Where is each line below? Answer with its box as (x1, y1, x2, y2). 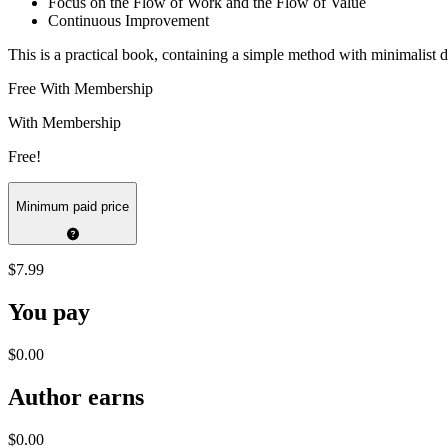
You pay (8, 299, 90, 326)
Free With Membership (8, 80, 153, 98)
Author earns (8, 383, 144, 410)
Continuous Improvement (48, 12, 209, 30)
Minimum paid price (16, 198, 129, 214)
